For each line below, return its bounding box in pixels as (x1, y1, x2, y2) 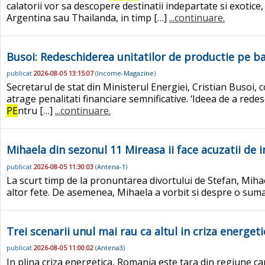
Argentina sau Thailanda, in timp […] (7, 11, 169, 24)
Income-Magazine (97, 69, 154, 78)
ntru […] (18, 104, 55, 118)
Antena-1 (97, 161, 125, 171)
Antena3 (97, 243, 123, 253)
